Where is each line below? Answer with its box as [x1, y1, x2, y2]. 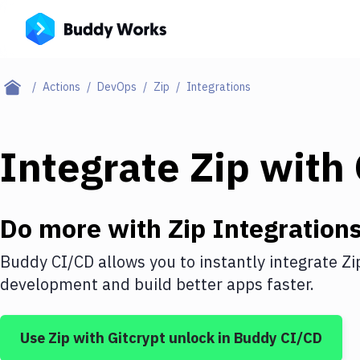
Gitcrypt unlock [108, 329, 215, 347]
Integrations [186, 80, 251, 94]
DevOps [97, 80, 137, 94]
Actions [43, 80, 80, 94]
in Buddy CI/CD [215, 329, 322, 347]
